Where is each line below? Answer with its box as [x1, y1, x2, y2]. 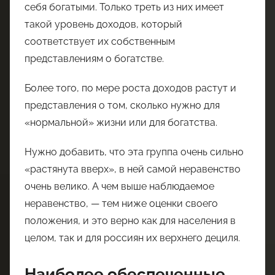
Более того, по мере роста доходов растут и [25, 82, 236, 94]
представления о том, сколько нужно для [25, 99, 220, 111]
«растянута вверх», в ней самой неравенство [25, 163, 241, 175]
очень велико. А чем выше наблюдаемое [25, 180, 214, 192]
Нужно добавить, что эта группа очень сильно [25, 145, 244, 158]
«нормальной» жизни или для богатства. [25, 116, 217, 128]
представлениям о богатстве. [25, 52, 164, 64]
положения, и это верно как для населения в [25, 214, 236, 227]
